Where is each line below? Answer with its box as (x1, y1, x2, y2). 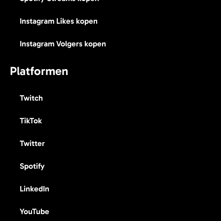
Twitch (20, 93, 43, 103)
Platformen (10, 64, 68, 78)
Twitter (20, 139, 45, 148)
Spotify (20, 161, 45, 171)
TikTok (20, 116, 42, 126)
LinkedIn (20, 184, 49, 194)
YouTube (20, 207, 49, 217)
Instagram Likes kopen (20, 16, 98, 26)
